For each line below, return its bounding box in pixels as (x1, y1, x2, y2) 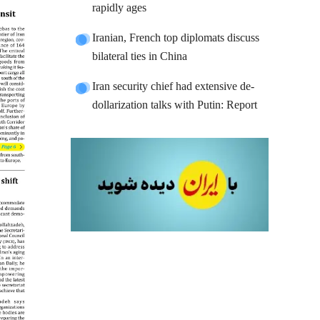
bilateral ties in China (92, 47, 188, 66)
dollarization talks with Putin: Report (92, 96, 258, 115)
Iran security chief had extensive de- (92, 77, 255, 96)
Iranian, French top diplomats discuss (92, 29, 260, 48)
